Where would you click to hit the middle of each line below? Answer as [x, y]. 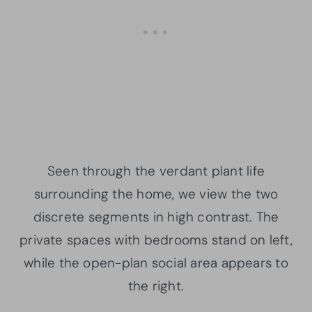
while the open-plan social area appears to [156, 263]
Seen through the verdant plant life [156, 171]
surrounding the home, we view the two [156, 194]
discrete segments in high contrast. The [156, 217]
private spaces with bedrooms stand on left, [156, 240]
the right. [156, 286]
